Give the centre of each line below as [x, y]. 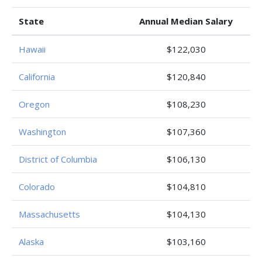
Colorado [37, 187]
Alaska [31, 242]
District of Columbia [58, 159]
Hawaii [32, 49]
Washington [42, 132]
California [37, 77]
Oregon [34, 104]
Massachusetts [49, 214]
